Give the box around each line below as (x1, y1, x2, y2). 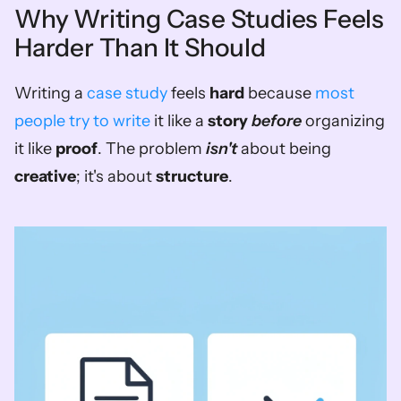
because (244, 83, 315, 103)
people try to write (14, 111, 150, 131)
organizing (302, 111, 385, 131)
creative (14, 166, 76, 186)
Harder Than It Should (14, 32, 266, 63)
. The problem (98, 139, 206, 158)
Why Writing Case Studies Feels (14, 4, 384, 34)
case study (87, 83, 167, 103)
